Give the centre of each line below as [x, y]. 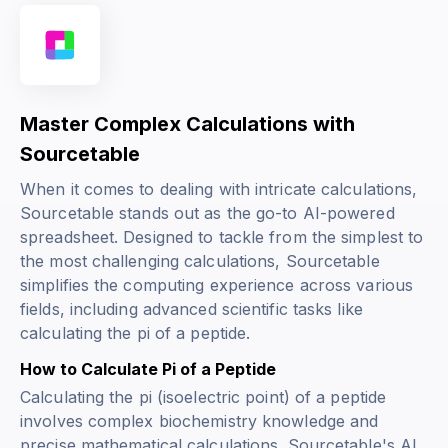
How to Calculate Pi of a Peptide [148, 369]
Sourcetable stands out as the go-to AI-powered [207, 213]
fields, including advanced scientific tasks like [191, 309]
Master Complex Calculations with [187, 124]
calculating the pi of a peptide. [135, 333]
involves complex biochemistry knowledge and [199, 421]
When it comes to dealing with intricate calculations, [219, 189]
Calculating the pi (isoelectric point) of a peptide [203, 397]
